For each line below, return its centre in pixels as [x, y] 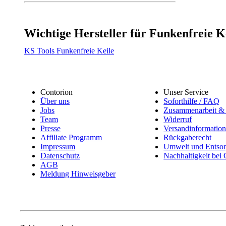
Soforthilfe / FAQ [192, 101]
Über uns [55, 101]
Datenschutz [60, 155]
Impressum [58, 146]
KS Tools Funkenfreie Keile [69, 50]
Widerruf [178, 119]
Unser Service [186, 92]
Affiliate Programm [71, 137]
